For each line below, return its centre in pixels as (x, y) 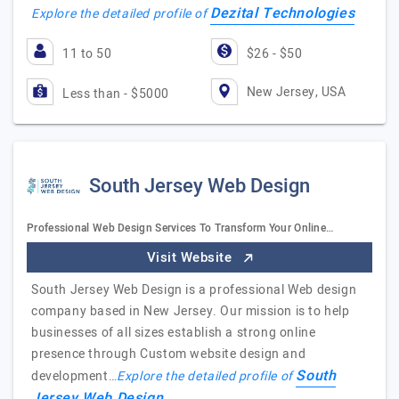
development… (74, 376)
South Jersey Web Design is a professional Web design (194, 290)
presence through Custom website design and (169, 354)
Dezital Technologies (283, 13)
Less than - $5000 (116, 94)
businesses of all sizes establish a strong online (174, 333)
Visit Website (191, 257)
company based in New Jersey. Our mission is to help (191, 311)
